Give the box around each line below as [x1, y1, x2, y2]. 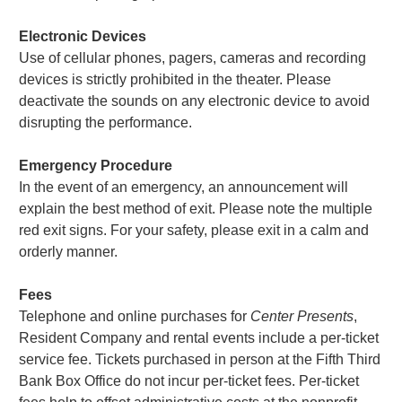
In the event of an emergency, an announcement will [19, 179, 349, 195]
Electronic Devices [19, 28, 147, 44]
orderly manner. [19, 243, 118, 259]
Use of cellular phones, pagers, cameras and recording [19, 49, 367, 66]
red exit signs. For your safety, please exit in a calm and [19, 222, 370, 238]
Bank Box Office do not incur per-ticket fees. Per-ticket [19, 372, 360, 389]
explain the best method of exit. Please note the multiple [19, 200, 373, 216]
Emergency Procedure [19, 157, 173, 173]
